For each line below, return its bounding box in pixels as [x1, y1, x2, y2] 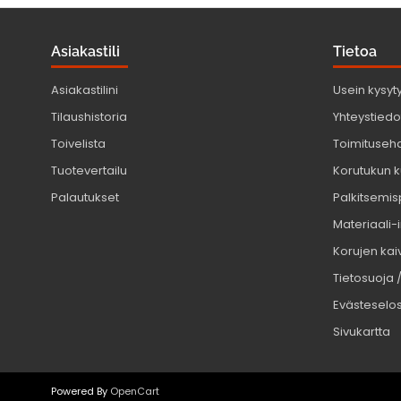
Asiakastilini [51, 81, 118, 99]
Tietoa [333, 43, 377, 61]
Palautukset [51, 189, 119, 207]
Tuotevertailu [51, 162, 127, 180]
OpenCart [110, 384, 159, 399]
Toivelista [51, 135, 106, 153]
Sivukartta [333, 323, 390, 341]
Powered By [51, 384, 110, 399]
